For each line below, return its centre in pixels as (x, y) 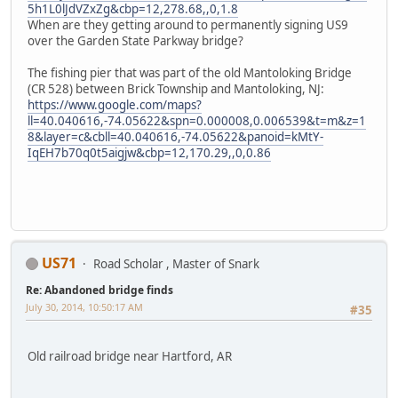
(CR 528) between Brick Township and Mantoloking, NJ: (176, 89)
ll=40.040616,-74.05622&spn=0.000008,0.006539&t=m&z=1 (197, 121)
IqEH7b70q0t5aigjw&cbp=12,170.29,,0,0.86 (149, 153)
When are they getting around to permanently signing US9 (188, 25)
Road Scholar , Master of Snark (176, 263)
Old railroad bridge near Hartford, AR (130, 356)
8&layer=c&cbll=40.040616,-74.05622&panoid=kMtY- (175, 137)
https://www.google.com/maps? (115, 105)
